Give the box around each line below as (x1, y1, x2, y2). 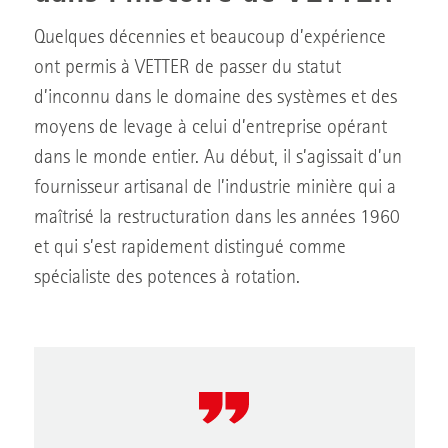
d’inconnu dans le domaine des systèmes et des (33, 88, 397, 109)
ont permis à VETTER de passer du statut (33, 58, 341, 79)
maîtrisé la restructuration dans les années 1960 (33, 208, 400, 229)
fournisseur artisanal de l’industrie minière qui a (33, 178, 396, 199)
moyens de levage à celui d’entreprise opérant (33, 118, 387, 139)
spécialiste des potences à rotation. (33, 268, 300, 289)
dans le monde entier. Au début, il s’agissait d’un (33, 148, 402, 169)
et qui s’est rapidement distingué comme (33, 238, 346, 259)
